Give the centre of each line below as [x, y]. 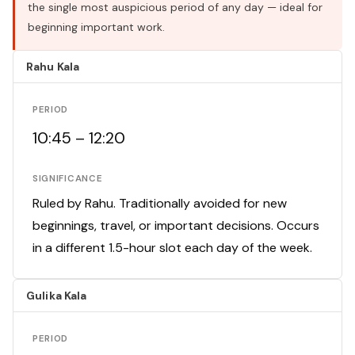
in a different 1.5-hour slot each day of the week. [172, 248]
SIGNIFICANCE [68, 179]
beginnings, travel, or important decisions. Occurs [176, 226]
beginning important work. [96, 27]
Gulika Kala [57, 296]
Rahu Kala [53, 67]
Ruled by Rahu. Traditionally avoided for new [160, 204]
